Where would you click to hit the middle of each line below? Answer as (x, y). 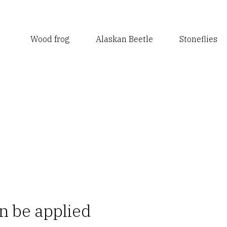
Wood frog (50, 39)
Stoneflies (198, 39)
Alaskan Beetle (124, 39)
